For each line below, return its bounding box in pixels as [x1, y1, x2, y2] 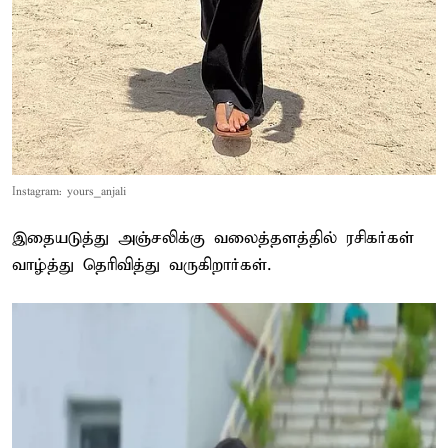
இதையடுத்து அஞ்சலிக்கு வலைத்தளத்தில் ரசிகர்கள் [12, 228, 414, 250]
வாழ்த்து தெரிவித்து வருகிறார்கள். [12, 255, 271, 277]
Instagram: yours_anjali [12, 185, 126, 200]
